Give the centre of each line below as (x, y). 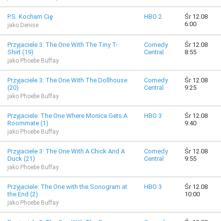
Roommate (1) (28, 123)
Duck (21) (21, 159)
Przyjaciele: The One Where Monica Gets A (67, 116)
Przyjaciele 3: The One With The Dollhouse (67, 80)
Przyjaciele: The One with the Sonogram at (67, 187)
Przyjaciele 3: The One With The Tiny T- (63, 45)
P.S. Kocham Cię (30, 17)
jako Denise (23, 25)
